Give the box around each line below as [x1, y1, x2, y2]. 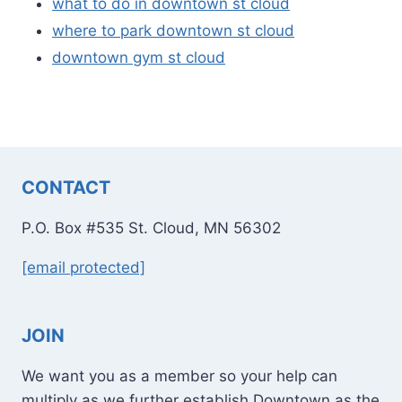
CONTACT [22, 177, 110, 198]
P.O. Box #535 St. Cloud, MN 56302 [22, 219, 281, 237]
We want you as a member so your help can [22, 367, 337, 385]
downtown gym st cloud [52, 48, 225, 66]
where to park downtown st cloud [52, 21, 294, 39]
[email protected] [22, 258, 145, 276]
